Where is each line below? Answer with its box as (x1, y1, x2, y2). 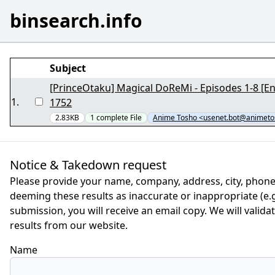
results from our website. (10, 219, 128, 232)
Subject (50, 61, 86, 75)
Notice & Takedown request (10, 157, 166, 173)
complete (96, 112, 130, 123)
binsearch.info (10, 8, 142, 33)
